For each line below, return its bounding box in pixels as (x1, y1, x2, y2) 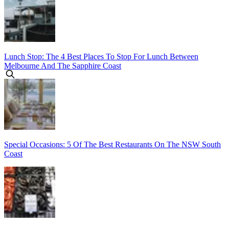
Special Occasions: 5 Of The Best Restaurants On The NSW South (4, 140, 221, 149)
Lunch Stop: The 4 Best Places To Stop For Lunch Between (4, 52, 198, 61)
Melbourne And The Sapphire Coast (4, 61, 121, 70)
